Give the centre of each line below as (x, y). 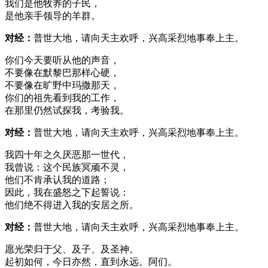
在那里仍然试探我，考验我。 (67, 110)
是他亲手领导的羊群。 (53, 16)
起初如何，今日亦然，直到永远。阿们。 (91, 261)
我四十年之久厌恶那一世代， (67, 154)
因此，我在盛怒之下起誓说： (67, 192)
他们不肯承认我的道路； (57, 179)
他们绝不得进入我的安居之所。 (72, 205)
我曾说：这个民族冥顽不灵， (67, 167)
